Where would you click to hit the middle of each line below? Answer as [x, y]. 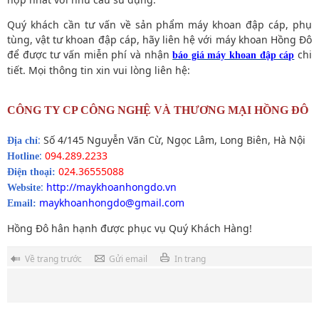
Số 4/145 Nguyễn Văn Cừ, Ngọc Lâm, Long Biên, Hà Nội [173, 140]
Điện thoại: [31, 172]
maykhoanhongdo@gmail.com [112, 202]
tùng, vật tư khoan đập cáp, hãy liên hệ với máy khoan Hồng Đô [159, 39]
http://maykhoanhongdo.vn [111, 187]
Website [24, 187]
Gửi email [128, 258]
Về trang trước [53, 258]
